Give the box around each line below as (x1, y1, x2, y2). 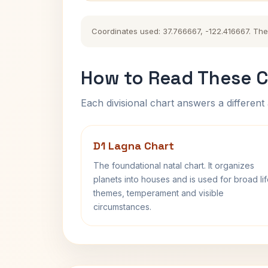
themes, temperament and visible (93, 188, 224, 198)
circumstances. (93, 202, 151, 212)
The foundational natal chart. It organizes (93, 160, 254, 170)
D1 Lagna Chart (93, 139, 174, 153)
